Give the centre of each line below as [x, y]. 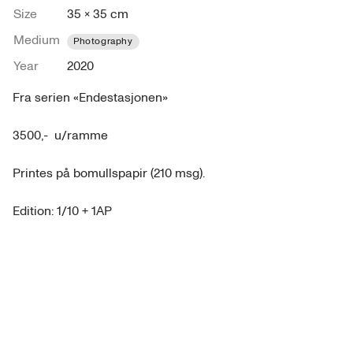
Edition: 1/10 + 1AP [62, 211]
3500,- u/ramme [62, 136]
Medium [37, 40]
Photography [103, 41]
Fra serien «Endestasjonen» [90, 98]
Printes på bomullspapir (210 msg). [110, 173]
